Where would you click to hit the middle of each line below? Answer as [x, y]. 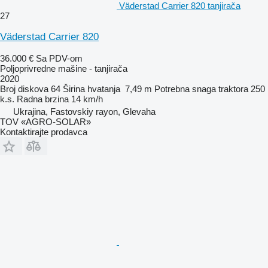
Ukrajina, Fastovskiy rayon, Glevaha [84, 111]
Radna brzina [43, 99]
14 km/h [87, 99]
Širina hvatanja [92, 89]
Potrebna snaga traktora [201, 89]
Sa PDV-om [59, 58]
